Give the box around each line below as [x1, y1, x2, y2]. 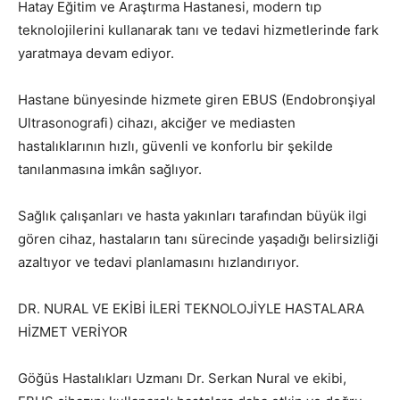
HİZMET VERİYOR [18, 323, 128, 340]
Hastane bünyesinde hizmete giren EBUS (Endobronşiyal [18, 91, 376, 108]
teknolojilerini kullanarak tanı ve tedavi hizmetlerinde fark [18, 21, 379, 38]
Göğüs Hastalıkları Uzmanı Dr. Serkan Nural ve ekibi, [18, 370, 346, 387]
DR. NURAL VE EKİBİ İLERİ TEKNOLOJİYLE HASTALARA [18, 300, 364, 317]
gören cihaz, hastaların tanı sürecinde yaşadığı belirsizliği [18, 230, 379, 247]
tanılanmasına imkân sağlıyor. [18, 161, 202, 178]
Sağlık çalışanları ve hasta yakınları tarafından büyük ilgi [18, 207, 367, 224]
